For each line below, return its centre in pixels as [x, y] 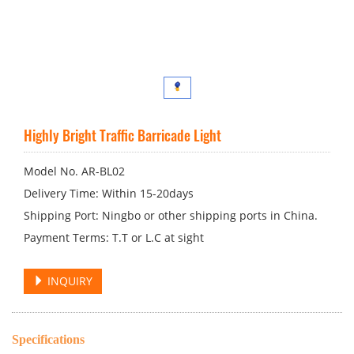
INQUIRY [68, 281]
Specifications [48, 339]
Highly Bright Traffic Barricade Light [122, 135]
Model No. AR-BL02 [74, 171]
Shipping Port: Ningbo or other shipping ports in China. [171, 215]
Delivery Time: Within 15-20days [109, 193]
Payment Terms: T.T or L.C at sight [114, 237]
